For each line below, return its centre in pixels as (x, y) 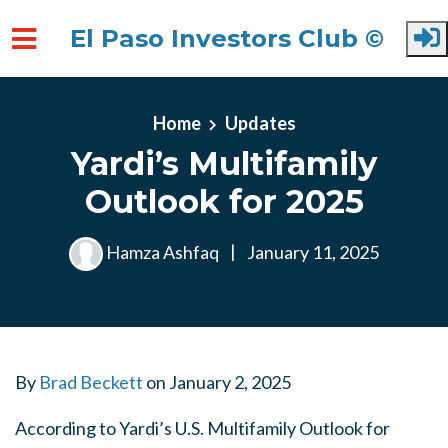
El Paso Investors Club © (227, 38)
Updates (260, 122)
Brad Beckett (91, 382)
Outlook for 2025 (224, 201)
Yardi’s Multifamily (224, 163)
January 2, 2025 (230, 382)
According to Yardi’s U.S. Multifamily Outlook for (202, 428)
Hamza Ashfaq (162, 251)
